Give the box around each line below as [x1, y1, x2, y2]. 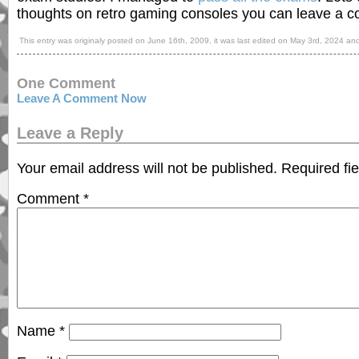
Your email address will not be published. [17, 159, 277, 176]
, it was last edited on [209, 36, 291, 46]
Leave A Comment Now [17, 91, 147, 105]
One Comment [17, 74, 115, 91]
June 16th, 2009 [147, 36, 210, 46]
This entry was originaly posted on [19, 36, 148, 46]
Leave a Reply [17, 124, 123, 143]
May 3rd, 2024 [290, 36, 345, 46]
